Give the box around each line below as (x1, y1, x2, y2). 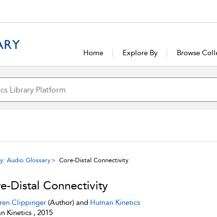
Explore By (123, 48, 158, 57)
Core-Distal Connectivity (59, 156, 128, 164)
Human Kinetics (90, 198, 140, 207)
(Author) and (46, 198, 90, 207)
